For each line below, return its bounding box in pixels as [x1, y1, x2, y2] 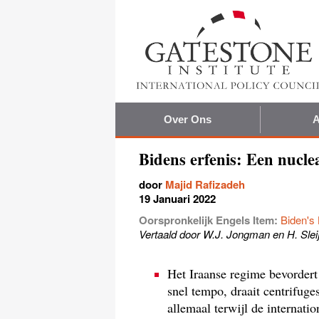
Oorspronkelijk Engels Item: [139, 211, 281, 228]
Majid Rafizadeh [165, 176, 245, 192]
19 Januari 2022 [139, 190, 216, 206]
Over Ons [163, 113, 212, 125]
